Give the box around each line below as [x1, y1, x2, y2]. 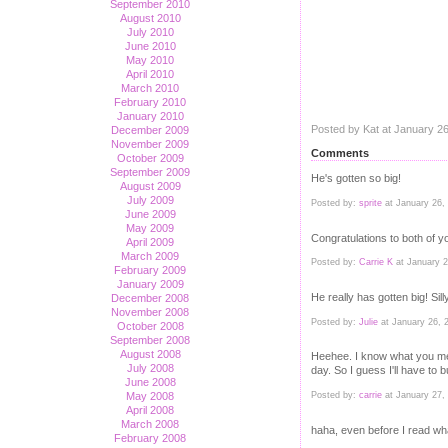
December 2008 [111, 292, 189, 304]
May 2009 [126, 222, 174, 234]
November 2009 [111, 138, 189, 150]
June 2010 [124, 40, 176, 52]
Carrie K [359, 257, 393, 268]
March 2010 [121, 82, 179, 94]
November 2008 [111, 306, 189, 318]
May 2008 [126, 390, 174, 402]
